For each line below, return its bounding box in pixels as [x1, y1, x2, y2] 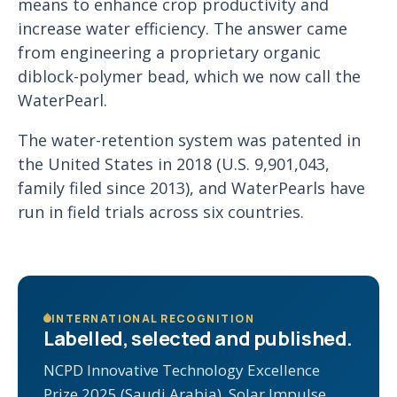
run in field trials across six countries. [18, 201, 304, 222]
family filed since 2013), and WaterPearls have [18, 177, 365, 198]
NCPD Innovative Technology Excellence [43, 360, 320, 380]
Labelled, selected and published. [43, 325, 353, 352]
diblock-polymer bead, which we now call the [18, 66, 361, 87]
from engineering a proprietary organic [18, 42, 321, 63]
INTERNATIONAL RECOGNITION [51, 311, 254, 326]
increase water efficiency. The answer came [18, 18, 347, 39]
